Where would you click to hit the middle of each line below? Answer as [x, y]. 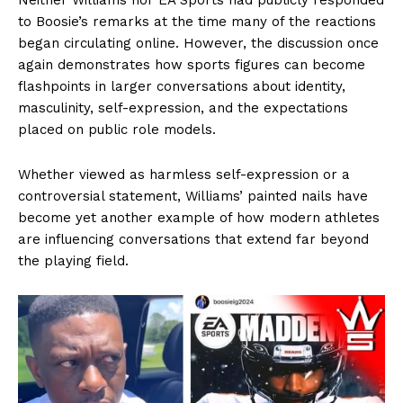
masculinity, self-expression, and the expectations [183, 107]
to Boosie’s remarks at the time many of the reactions [197, 21]
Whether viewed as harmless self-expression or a [184, 174]
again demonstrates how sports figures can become [192, 64]
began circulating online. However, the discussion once [198, 43]
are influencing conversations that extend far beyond [193, 239]
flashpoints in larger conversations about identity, [182, 86]
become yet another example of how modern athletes [199, 217]
